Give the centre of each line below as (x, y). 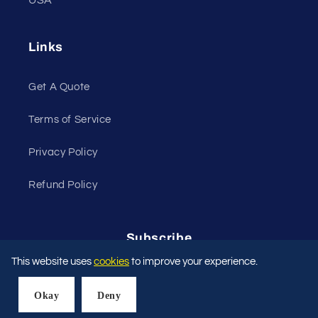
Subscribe (159, 238)
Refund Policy (63, 185)
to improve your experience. (193, 262)
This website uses (53, 262)
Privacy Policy (63, 152)
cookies (111, 262)
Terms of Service (70, 119)
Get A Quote (59, 87)
